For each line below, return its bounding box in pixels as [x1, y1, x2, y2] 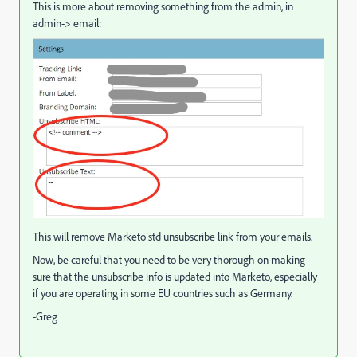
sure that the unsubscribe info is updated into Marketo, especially [33, 269, 317, 284]
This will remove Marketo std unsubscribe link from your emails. [33, 229, 312, 244]
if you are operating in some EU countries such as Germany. [33, 285, 292, 300]
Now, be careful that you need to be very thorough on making [33, 252, 305, 267]
